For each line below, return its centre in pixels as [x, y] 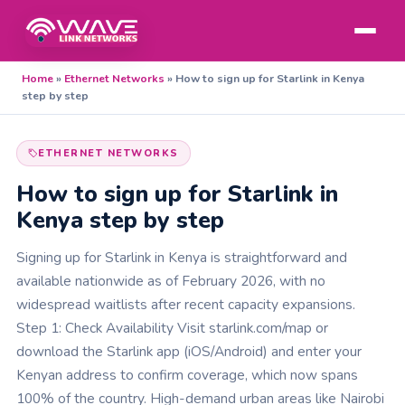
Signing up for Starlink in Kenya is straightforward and [182, 257]
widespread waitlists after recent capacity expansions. [186, 304]
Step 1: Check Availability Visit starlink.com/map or [172, 328]
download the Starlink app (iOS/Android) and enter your [189, 351]
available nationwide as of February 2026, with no [171, 281]
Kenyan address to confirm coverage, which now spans [187, 375]
